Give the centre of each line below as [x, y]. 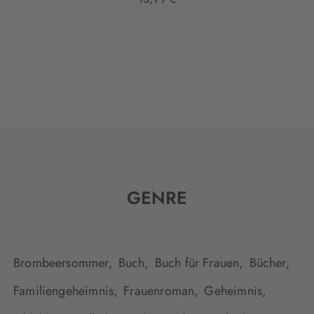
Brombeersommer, [63, 263]
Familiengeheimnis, [66, 291]
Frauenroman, [161, 291]
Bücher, [269, 263]
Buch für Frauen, [199, 263]
